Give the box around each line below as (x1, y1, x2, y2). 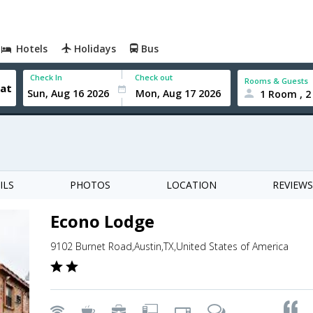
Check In (30, 72, 63, 82)
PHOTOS (70, 178, 110, 191)
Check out (135, 72, 173, 82)
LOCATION (166, 178, 217, 191)
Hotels (13, 42, 48, 55)
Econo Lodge (50, 210, 154, 233)
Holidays (71, 42, 117, 55)
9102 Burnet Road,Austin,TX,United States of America (50, 240, 289, 253)
